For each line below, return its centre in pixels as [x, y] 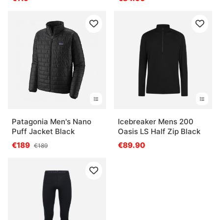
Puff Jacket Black [43, 131]
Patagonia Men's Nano [52, 121]
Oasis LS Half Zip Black [159, 131]
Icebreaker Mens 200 [156, 121]
